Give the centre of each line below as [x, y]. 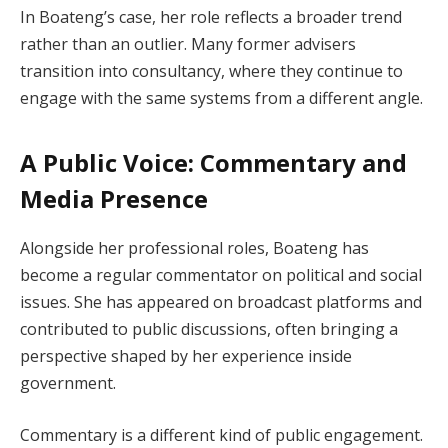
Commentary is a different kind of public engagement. [221, 434]
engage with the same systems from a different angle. [221, 98]
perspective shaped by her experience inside [186, 355]
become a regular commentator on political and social [221, 274]
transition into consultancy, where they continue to [211, 71]
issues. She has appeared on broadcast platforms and [221, 301]
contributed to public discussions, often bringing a [209, 328]
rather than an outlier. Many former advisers [188, 44]
